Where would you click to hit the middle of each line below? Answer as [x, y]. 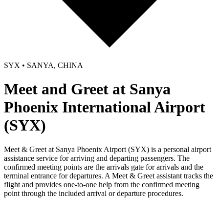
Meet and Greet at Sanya [87, 89]
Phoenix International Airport [105, 107]
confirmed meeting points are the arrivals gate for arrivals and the [104, 167]
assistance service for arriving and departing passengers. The [97, 158]
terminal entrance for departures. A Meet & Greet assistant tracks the [109, 175]
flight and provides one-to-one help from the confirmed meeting [102, 184]
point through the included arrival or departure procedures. [94, 193]
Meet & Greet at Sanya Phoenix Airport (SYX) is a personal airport [108, 149]
